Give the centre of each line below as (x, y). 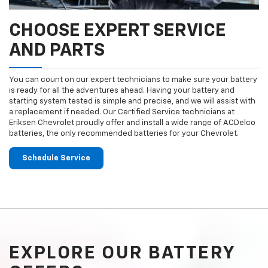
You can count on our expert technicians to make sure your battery (133, 80)
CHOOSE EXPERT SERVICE (118, 31)
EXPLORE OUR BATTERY (123, 254)
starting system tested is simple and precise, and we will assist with (132, 102)
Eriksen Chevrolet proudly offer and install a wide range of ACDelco (132, 123)
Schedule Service (56, 159)
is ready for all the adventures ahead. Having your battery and (122, 91)
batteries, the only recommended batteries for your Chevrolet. (124, 134)
